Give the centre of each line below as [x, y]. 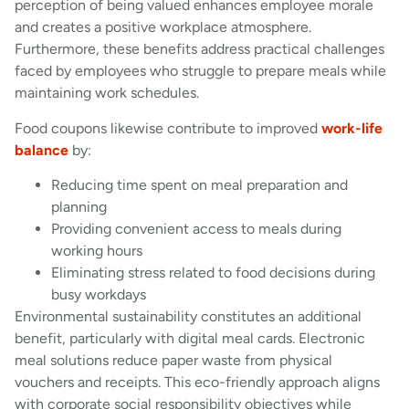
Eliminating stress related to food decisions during [213, 273]
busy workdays [99, 295]
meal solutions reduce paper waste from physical [173, 361]
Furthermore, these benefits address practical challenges [199, 49]
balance [42, 150]
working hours [97, 251]
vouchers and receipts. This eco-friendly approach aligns [197, 383]
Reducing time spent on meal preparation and [199, 185]
